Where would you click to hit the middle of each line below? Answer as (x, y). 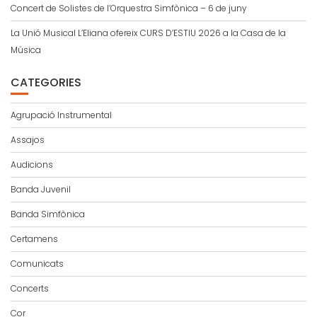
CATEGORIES (46, 83)
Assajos (28, 140)
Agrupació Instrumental (61, 115)
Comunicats (37, 264)
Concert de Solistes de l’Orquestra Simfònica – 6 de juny (129, 8)
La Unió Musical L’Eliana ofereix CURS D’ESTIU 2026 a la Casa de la (148, 33)
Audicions (32, 165)
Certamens (34, 239)
